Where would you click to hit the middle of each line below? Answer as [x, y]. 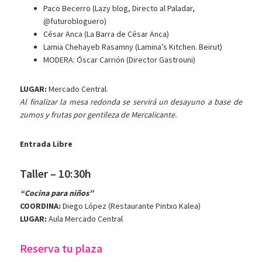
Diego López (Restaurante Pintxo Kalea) [131, 206]
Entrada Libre [46, 144]
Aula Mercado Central [85, 219]
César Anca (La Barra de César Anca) [106, 34]
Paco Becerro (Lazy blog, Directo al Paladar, [119, 8]
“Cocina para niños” [57, 193]
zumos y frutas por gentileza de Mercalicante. [99, 115]
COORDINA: [41, 206]
